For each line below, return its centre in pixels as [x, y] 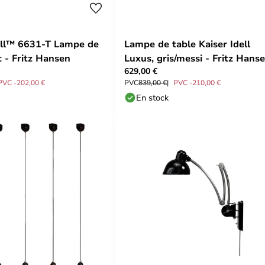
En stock [152, 97]
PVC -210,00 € [197, 82]
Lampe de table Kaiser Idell [187, 44]
